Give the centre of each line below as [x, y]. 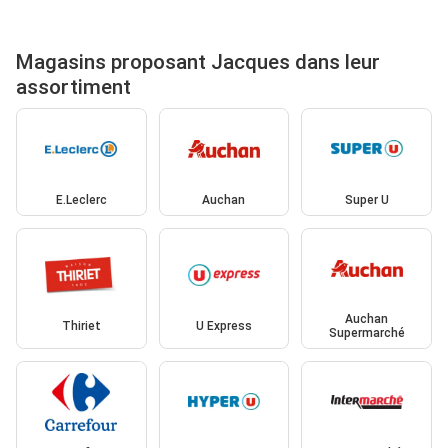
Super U [366, 199]
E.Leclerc [81, 199]
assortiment [73, 87]
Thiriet [81, 326]
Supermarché [366, 333]
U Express [223, 326]
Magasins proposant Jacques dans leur [198, 62]
